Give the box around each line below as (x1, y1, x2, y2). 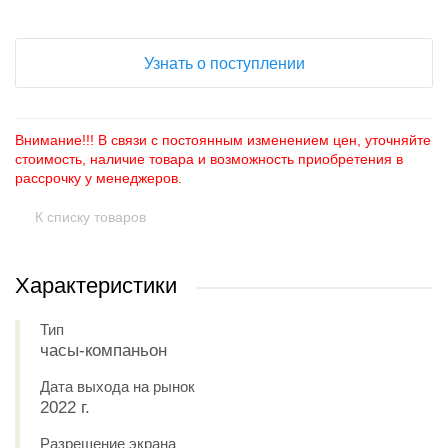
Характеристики (15, 273, 177, 298)
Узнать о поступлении (143, 55, 305, 72)
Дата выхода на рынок (40, 378, 195, 395)
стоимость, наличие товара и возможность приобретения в (15, 151, 403, 167)
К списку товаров (35, 209, 146, 225)
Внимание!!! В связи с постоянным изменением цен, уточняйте (15, 132, 431, 148)
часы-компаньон (40, 341, 167, 360)
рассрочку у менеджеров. (15, 170, 182, 186)
